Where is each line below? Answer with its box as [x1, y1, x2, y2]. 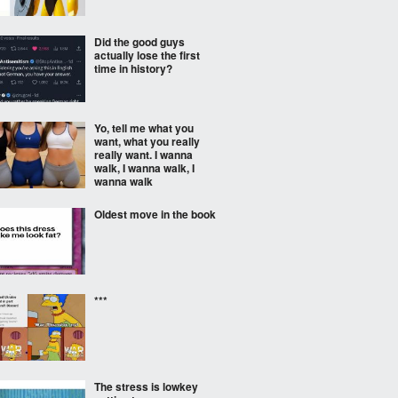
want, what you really [94, 133, 200, 149]
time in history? [94, 60, 172, 76]
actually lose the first [94, 47, 200, 63]
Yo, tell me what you [94, 120, 194, 136]
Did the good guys [94, 34, 185, 50]
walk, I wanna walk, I [94, 160, 195, 176]
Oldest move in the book [94, 206, 216, 222]
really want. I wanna [94, 147, 193, 163]
